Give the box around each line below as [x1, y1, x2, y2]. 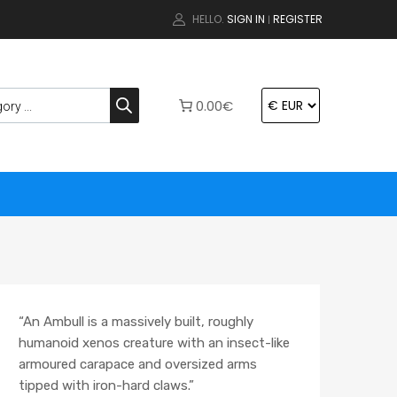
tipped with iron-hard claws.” [19, 377, 194, 393]
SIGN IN [227, 11, 265, 27]
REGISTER [273, 11, 323, 27]
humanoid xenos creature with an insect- [19, 334, 271, 351]
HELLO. [192, 11, 224, 27]
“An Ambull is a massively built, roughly [19, 313, 253, 330]
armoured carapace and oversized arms [19, 355, 257, 372]
